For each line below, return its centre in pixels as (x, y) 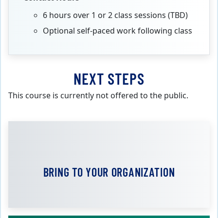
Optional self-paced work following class (118, 31)
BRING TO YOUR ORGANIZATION (109, 172)
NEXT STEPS (109, 78)
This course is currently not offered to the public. (98, 96)
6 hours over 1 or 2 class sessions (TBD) (116, 15)
